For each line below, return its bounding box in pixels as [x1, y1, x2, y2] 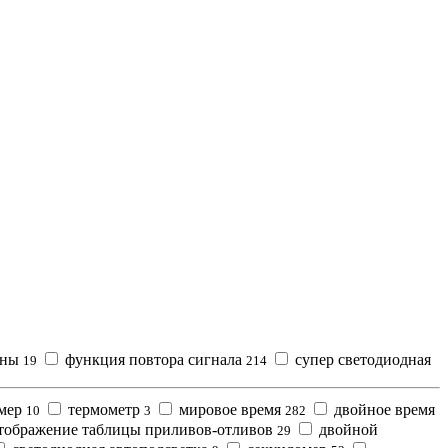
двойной [315, 420, 378, 438]
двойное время [330, 400, 435, 418]
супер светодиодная [291, 350, 431, 368]
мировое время [175, 400, 285, 418]
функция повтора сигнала [61, 350, 246, 368]
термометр [64, 400, 144, 418]
